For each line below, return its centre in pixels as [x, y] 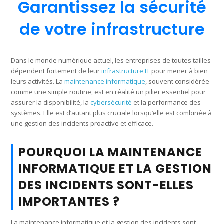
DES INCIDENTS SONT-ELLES [106, 185]
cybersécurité [111, 102]
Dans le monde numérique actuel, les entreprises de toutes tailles [111, 60]
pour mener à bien [179, 71]
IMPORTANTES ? [69, 201]
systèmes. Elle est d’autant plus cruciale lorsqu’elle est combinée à [112, 113]
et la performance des [167, 102]
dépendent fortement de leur [56, 71]
